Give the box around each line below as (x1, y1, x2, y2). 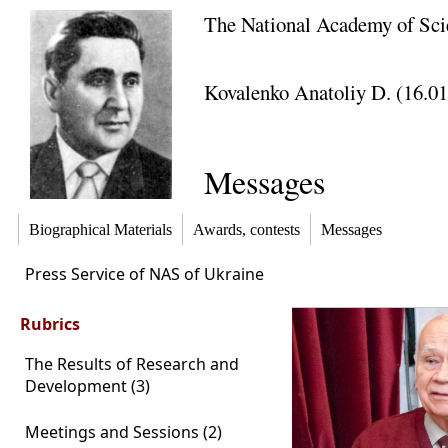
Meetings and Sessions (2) (25, 421, 222, 443)
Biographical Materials (29, 221, 172, 239)
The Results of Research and (25, 353, 239, 375)
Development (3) (25, 375, 150, 397)
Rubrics (20, 313, 80, 335)
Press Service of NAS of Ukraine (25, 263, 264, 285)
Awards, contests (193, 221, 300, 239)
